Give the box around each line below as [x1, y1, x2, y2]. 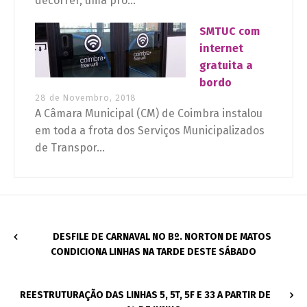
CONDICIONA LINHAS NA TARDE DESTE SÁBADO [51, 245, 256, 258]
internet [199, 41, 243, 55]
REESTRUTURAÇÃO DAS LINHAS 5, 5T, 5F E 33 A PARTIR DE [19, 288, 271, 301]
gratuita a [199, 58, 253, 72]
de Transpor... [35, 140, 105, 154]
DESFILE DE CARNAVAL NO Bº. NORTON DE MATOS [53, 230, 271, 243]
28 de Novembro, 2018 [35, 92, 136, 103]
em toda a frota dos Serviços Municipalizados [35, 123, 265, 137]
